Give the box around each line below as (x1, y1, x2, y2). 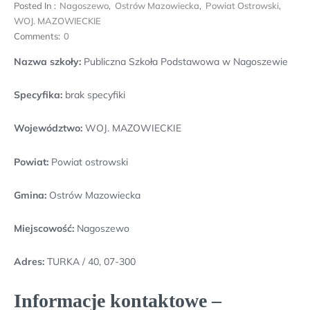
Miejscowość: (14, 221, 74, 235)
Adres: (14, 255, 47, 268)
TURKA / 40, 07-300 (47, 255, 136, 268)
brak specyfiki (62, 89, 125, 102)
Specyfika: (14, 89, 62, 102)
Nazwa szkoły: (14, 55, 81, 68)
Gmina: (14, 188, 46, 201)
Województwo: (14, 122, 82, 135)
